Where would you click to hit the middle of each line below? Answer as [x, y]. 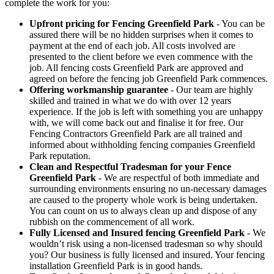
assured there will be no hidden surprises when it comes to [141, 34]
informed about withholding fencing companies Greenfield [142, 144]
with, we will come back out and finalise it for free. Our [136, 122]
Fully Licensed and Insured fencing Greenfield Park [137, 232]
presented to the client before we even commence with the [141, 56]
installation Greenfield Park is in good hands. [116, 265]
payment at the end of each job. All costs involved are [132, 45]
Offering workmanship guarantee [99, 89]
